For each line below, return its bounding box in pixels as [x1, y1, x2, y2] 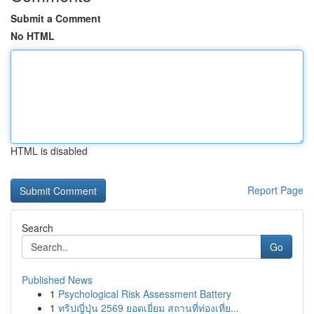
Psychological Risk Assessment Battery [58, 287, 231, 301]
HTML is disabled [11, 144, 88, 158]
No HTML [11, 29, 55, 43]
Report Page [247, 183, 303, 197]
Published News [22, 273, 93, 287]
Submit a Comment [11, 11, 101, 25]
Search [22, 221, 53, 235]
